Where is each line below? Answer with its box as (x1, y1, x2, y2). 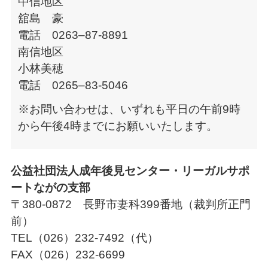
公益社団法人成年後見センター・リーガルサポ (10, 165, 249, 178)
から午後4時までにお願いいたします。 (17, 119, 218, 132)
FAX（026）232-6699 (10, 248, 125, 261)
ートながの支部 (10, 181, 90, 194)
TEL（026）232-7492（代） (10, 232, 159, 245)
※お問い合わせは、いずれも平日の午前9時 (17, 102, 240, 115)
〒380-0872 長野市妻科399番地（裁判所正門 (10, 198, 251, 211)
